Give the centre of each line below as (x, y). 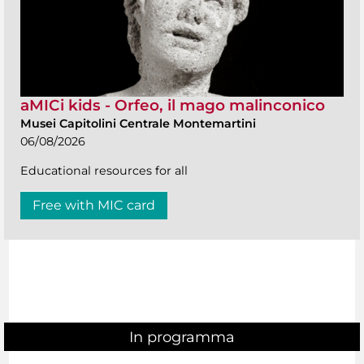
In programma (182, 338)
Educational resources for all (104, 170)
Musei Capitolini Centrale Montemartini (138, 123)
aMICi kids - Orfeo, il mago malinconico (173, 105)
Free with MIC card (94, 205)
